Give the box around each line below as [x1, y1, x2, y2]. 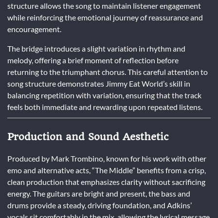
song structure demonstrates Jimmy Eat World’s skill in [7, 78, 190, 88]
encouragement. [7, 24, 61, 34]
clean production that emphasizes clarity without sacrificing [7, 177, 205, 186]
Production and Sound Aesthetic [7, 130, 169, 143]
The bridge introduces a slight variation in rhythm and [7, 43, 185, 53]
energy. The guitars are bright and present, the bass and [7, 188, 190, 198]
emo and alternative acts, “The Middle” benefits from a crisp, [7, 165, 206, 175]
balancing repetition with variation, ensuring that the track [7, 90, 201, 100]
